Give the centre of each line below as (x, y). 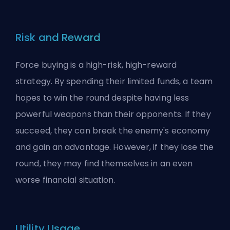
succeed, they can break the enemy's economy (113, 131)
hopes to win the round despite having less (102, 98)
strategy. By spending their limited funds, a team (114, 81)
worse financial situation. (65, 180)
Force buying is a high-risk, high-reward (96, 65)
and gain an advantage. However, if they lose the (114, 147)
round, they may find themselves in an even (104, 164)
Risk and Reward (58, 37)
